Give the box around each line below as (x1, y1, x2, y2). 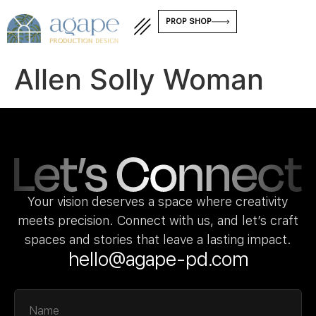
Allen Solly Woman (14, 61, 264, 97)
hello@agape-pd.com (68, 246, 248, 271)
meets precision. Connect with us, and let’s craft (18, 212, 298, 228)
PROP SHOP (166, 17, 212, 27)
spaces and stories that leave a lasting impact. (25, 231, 291, 247)
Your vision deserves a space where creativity (28, 193, 288, 209)
